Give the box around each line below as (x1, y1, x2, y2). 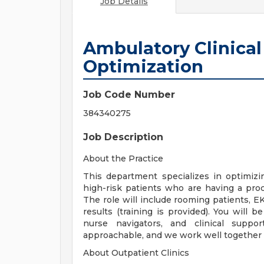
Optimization (83, 56, 203, 77)
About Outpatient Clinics (83, 247, 189, 258)
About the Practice (83, 153, 163, 164)
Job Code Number (83, 89, 175, 100)
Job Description (83, 131, 163, 143)
